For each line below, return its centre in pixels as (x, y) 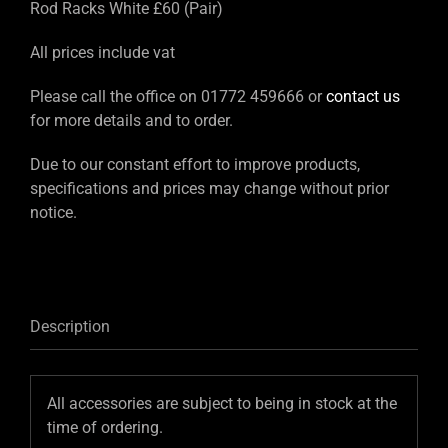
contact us (363, 97)
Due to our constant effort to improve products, (195, 165)
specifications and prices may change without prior (209, 189)
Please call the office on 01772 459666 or (178, 97)
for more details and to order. (131, 121)
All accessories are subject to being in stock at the (221, 403)
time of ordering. (104, 427)
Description (70, 327)
